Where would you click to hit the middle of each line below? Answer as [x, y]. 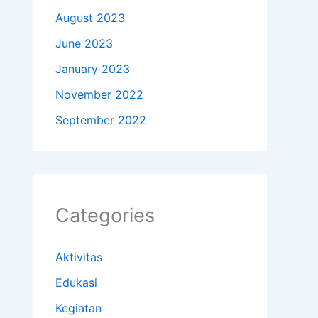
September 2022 [101, 120]
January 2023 [93, 69]
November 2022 [99, 95]
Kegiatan [78, 308]
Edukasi [76, 283]
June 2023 [84, 44]
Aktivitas [79, 257]
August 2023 [90, 18]
